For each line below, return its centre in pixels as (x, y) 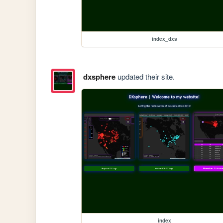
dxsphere (99, 77)
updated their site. (145, 77)
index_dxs (164, 39)
